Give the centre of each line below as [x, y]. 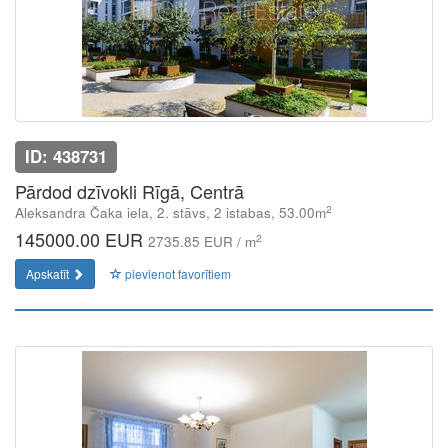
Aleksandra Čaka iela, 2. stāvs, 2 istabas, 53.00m [170, 212]
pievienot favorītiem [176, 273]
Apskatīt [49, 273]
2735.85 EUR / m [202, 241]
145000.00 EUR [81, 239]
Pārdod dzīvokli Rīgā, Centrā [129, 191]
